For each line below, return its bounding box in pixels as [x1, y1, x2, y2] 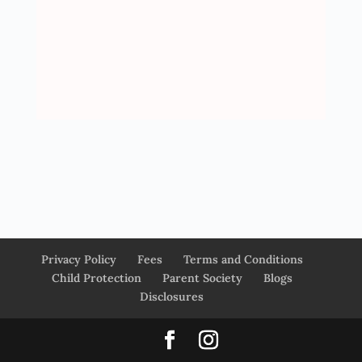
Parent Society [162, 270, 242, 285]
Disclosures [140, 288, 204, 304]
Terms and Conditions [183, 251, 303, 267]
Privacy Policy [40, 251, 116, 267]
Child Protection [51, 270, 141, 285]
